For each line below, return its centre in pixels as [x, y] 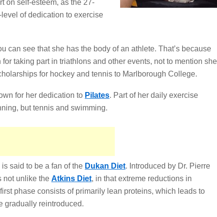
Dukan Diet [105, 166]
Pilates [97, 95]
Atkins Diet [71, 178]
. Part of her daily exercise [154, 95]
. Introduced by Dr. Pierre [168, 166]
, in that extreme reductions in [142, 178]
